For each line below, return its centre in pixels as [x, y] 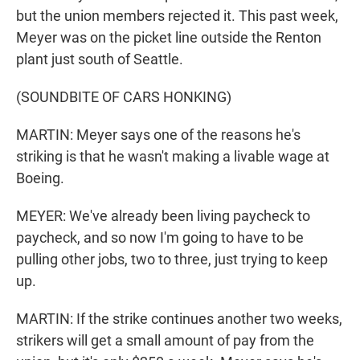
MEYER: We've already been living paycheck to [163, 216]
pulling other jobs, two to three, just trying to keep [172, 260]
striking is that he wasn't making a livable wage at [173, 157]
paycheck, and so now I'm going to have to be [160, 238]
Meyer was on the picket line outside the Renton [169, 38]
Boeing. [40, 178]
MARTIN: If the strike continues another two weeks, [179, 319]
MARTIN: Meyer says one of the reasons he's [158, 135]
